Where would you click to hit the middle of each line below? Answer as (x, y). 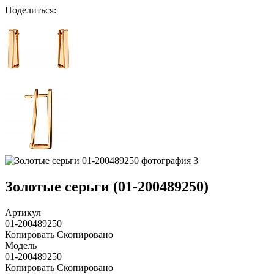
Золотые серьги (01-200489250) (107, 186)
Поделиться (29, 10)
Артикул (23, 212)
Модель (21, 245)
